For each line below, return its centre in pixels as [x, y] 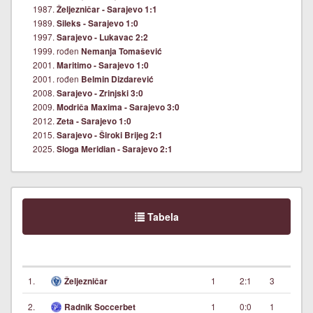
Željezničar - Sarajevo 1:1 [107, 9]
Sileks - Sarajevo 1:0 [97, 23]
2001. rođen [57, 78]
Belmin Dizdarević [117, 79]
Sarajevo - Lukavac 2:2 [102, 37]
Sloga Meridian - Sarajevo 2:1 [115, 149]
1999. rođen [57, 50]
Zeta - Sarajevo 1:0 [94, 121]
